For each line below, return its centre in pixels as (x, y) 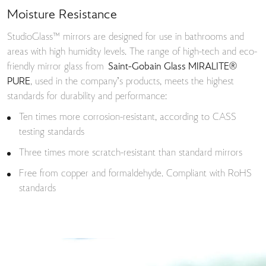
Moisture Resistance (62, 15)
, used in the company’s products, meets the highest (132, 82)
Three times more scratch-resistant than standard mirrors (131, 153)
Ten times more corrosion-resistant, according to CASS (128, 118)
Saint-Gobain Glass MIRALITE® (172, 67)
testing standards (52, 132)
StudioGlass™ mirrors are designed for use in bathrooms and (126, 37)
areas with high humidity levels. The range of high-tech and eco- (132, 52)
